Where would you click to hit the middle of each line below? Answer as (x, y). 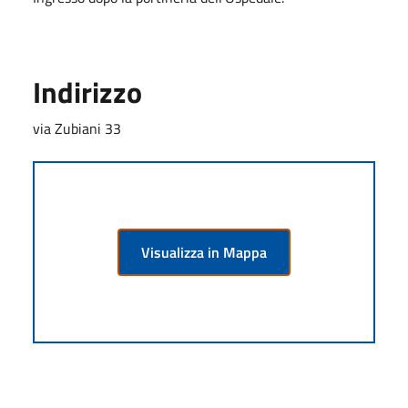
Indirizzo (87, 92)
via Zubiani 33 (77, 128)
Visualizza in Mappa (204, 252)
